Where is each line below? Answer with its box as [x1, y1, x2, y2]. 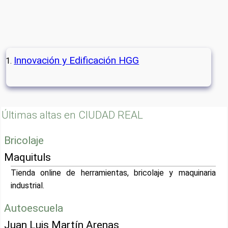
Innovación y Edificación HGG [14, 54, 139, 66]
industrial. [10, 181, 44, 191]
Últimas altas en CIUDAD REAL [2, 109, 144, 121]
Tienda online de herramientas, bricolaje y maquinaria [10, 168, 216, 178]
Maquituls [4, 151, 51, 164]
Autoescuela [4, 202, 64, 215]
